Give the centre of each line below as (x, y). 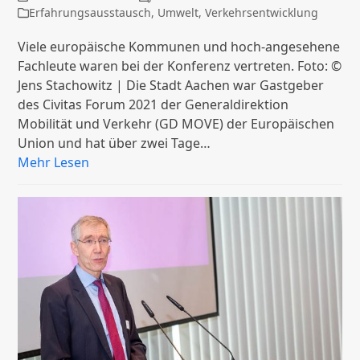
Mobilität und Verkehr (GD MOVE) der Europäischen (176, 124)
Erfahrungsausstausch (90, 13)
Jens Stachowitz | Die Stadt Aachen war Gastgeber (171, 86)
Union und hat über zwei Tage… (115, 143)
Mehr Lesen (54, 163)
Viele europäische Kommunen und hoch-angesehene (179, 47)
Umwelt (178, 13)
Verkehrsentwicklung (262, 13)
